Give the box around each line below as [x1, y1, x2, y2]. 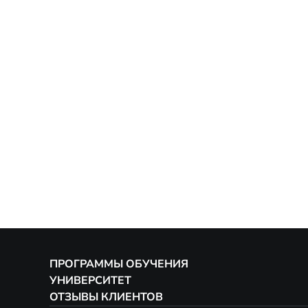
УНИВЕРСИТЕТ [49, 273, 131, 288]
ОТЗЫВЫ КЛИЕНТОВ [49, 289, 163, 305]
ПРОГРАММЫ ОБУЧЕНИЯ [49, 256, 188, 272]
